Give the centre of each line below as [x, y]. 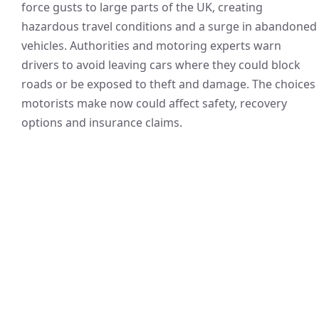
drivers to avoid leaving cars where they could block [161, 65]
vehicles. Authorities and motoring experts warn [151, 46]
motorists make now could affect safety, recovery [154, 103]
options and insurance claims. [102, 122]
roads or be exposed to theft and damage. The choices [168, 84]
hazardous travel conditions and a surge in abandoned [169, 26]
